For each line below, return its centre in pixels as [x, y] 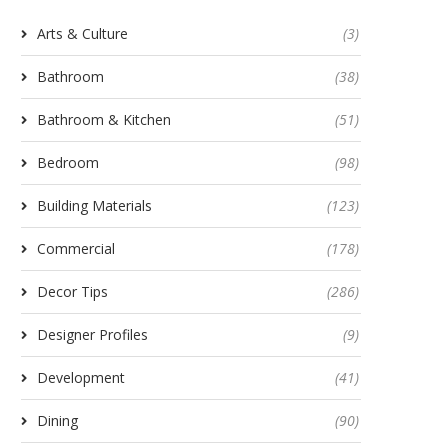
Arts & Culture [82, 33]
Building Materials [94, 205]
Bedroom [68, 162]
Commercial [76, 248]
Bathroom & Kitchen [104, 119]
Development [81, 377]
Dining [57, 420]
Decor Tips [72, 291]
